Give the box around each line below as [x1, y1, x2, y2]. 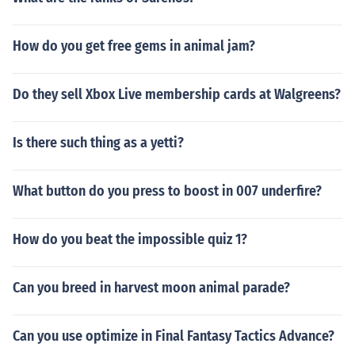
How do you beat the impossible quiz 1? [13, 231, 247, 248]
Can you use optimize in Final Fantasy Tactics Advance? [13, 327, 334, 345]
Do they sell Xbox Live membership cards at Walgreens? [13, 86, 341, 103]
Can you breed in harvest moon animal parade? [13, 279, 290, 296]
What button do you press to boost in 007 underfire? [13, 182, 322, 200]
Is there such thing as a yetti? [13, 134, 184, 151]
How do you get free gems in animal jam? [13, 37, 255, 55]
